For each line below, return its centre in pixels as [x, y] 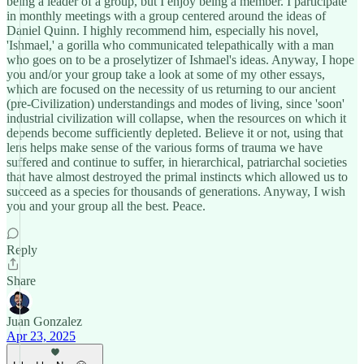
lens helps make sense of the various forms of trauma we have [165, 147]
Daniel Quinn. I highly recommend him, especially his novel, [162, 30]
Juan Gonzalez [44, 321]
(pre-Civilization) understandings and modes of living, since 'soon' [175, 104]
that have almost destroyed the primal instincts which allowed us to [177, 177]
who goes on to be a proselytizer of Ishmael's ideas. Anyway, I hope [180, 60]
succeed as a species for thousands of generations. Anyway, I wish [176, 191]
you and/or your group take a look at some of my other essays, [166, 74]
